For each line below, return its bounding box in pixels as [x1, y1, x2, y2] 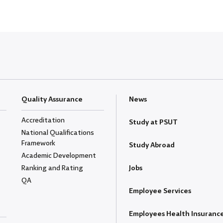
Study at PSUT [129, 116, 178, 128]
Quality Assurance [21, 94, 83, 105]
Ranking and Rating [21, 162, 84, 174]
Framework [21, 137, 56, 149]
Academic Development [21, 150, 97, 161]
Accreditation [21, 114, 65, 126]
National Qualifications [21, 127, 95, 138]
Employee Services [129, 185, 191, 197]
